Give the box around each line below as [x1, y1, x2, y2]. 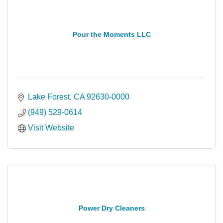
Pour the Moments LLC [72, 30, 151, 38]
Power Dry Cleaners [78, 204, 145, 212]
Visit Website [28, 123, 74, 132]
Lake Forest [28, 93, 70, 101]
